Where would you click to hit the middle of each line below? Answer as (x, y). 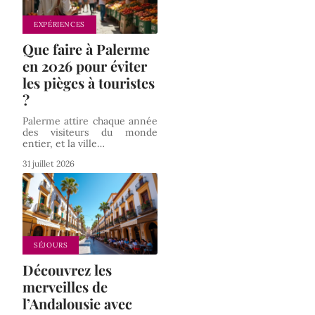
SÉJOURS (51, 245)
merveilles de (65, 286)
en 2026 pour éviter (85, 66)
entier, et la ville (60, 144)
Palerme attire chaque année (90, 121)
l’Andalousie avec (77, 303)
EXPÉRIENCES (59, 25)
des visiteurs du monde (90, 133)
